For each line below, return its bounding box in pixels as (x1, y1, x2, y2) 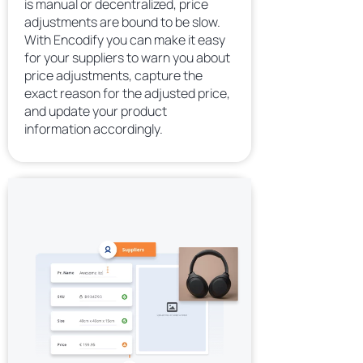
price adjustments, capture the (24, 66, 203, 84)
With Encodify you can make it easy (24, 31, 225, 49)
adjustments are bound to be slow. (24, 13, 220, 31)
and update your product (24, 102, 167, 120)
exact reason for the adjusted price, (24, 84, 230, 102)
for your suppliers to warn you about (24, 49, 230, 66)
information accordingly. (24, 120, 163, 138)
